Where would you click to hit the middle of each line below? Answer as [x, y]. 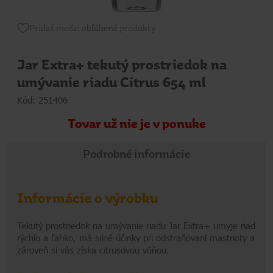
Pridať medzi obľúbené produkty [92, 28]
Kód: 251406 [42, 100]
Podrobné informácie [136, 154]
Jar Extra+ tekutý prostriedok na [122, 65]
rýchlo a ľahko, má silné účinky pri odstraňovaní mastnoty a [136, 237]
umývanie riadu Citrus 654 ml [112, 82]
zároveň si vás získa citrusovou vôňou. [93, 250]
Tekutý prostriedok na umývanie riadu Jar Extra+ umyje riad [136, 225]
